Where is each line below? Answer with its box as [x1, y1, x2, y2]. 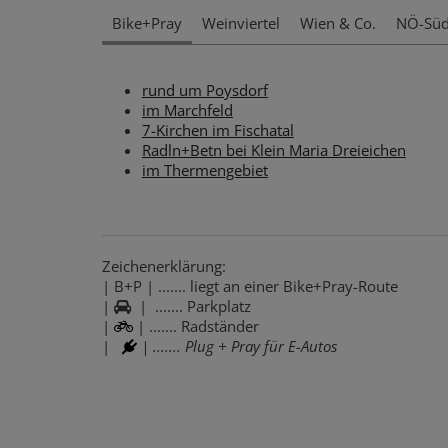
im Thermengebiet [142, 159, 268, 180]
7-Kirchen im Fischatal [142, 119, 294, 140]
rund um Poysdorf [142, 79, 268, 100]
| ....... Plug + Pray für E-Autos [141, 335, 337, 356]
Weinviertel [202, 12, 280, 33]
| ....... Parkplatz [131, 295, 251, 316]
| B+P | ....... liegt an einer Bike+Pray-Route [102, 275, 398, 296]
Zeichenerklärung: [102, 255, 226, 276]
